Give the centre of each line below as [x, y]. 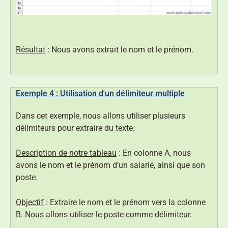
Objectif [30, 202]
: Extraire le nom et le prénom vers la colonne [125, 202]
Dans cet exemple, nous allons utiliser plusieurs [101, 116]
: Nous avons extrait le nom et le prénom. [119, 49]
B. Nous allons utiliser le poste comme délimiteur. [104, 214]
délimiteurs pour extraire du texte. [75, 128]
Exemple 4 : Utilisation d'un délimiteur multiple [100, 93]
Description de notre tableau [66, 153]
